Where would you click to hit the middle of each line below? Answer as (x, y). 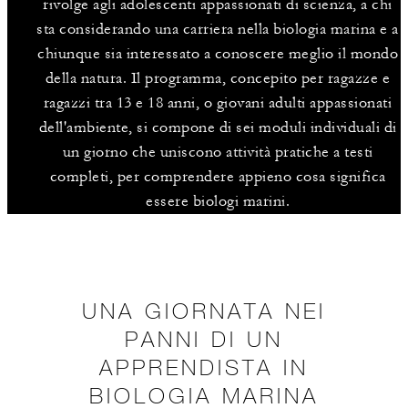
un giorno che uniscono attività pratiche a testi (218, 152)
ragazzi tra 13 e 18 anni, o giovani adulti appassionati (218, 102)
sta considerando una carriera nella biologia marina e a (218, 29)
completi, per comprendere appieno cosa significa (218, 176)
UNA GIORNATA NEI (204, 310)
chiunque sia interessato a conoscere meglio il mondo (218, 53)
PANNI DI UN (204, 338)
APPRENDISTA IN (204, 366)
